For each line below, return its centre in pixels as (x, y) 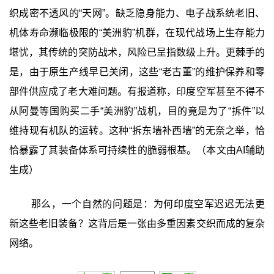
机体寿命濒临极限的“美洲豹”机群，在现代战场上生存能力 (137, 32)
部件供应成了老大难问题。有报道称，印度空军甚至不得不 (137, 91)
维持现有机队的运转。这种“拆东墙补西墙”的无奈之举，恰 (137, 130)
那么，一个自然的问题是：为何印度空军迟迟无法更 (148, 204)
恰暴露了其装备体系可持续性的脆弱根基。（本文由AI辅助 (137, 150)
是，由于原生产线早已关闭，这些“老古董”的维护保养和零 (137, 72)
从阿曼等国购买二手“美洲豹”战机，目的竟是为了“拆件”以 (137, 111)
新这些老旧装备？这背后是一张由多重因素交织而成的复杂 (137, 223)
